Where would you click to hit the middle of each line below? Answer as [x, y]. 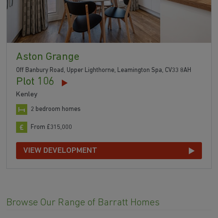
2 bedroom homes [56, 109]
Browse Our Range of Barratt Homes [83, 203]
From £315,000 [52, 127]
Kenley [27, 95]
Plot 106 [36, 82]
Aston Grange [48, 57]
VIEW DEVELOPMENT [61, 150]
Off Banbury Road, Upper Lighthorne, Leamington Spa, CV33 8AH [104, 71]
